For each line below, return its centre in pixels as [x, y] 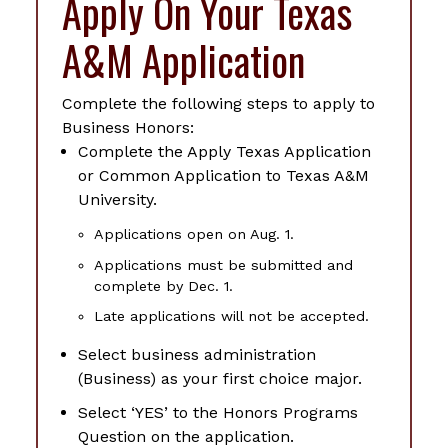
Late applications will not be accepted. [231, 316]
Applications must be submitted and [223, 264]
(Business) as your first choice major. [220, 379]
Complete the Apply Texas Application [224, 152]
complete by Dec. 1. [163, 285]
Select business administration [197, 355]
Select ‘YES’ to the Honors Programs [218, 412]
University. [117, 200]
